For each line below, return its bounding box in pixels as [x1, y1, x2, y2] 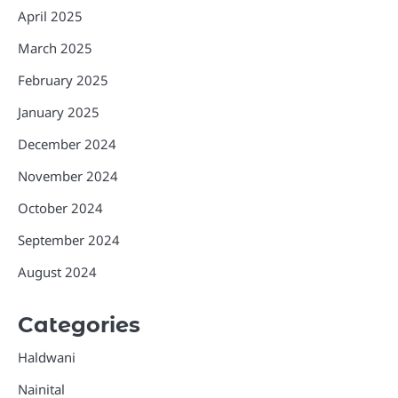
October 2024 [18, 199, 103, 218]
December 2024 [18, 135, 116, 154]
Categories [18, 312, 140, 338]
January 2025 [18, 103, 99, 122]
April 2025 [18, 7, 83, 26]
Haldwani [18, 348, 76, 367]
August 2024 [18, 263, 97, 282]
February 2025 [18, 71, 108, 90]
